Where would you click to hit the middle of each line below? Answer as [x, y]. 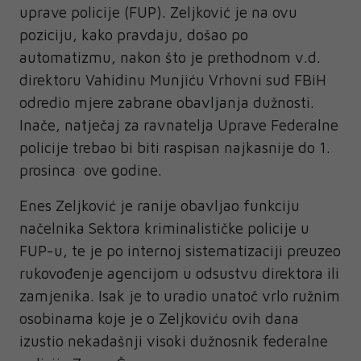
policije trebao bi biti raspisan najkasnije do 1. [175, 148]
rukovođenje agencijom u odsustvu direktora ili [179, 274]
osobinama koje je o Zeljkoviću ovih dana [159, 319]
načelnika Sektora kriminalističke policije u [164, 228]
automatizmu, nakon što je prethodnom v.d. [170, 58]
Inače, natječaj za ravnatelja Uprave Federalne [179, 125]
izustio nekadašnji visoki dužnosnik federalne [174, 341]
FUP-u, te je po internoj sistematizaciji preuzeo [180, 251]
